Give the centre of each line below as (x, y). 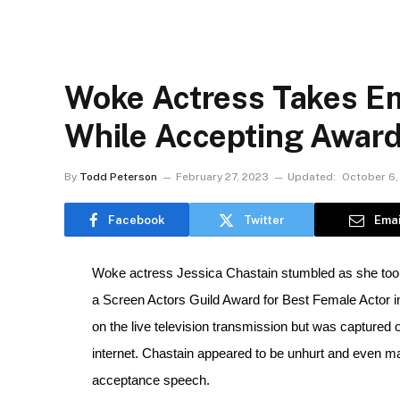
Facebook (136, 220)
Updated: (312, 177)
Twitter (264, 220)
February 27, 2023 (222, 177)
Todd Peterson (118, 177)
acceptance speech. (151, 380)
